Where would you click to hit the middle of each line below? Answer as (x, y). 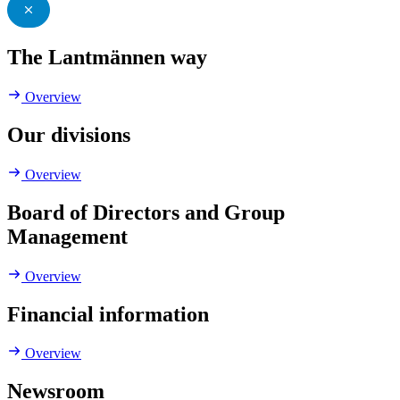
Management (67, 236)
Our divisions (69, 134)
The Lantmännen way (107, 58)
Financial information (108, 314)
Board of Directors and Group (146, 212)
